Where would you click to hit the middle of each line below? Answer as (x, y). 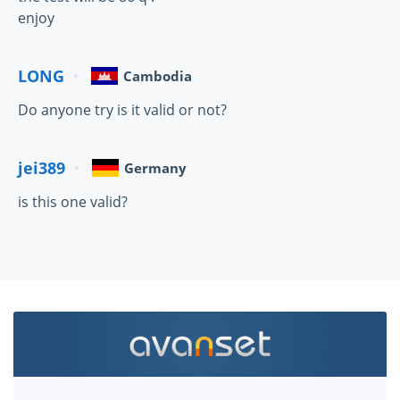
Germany (155, 168)
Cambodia (158, 76)
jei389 (42, 167)
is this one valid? (73, 202)
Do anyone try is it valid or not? (122, 110)
